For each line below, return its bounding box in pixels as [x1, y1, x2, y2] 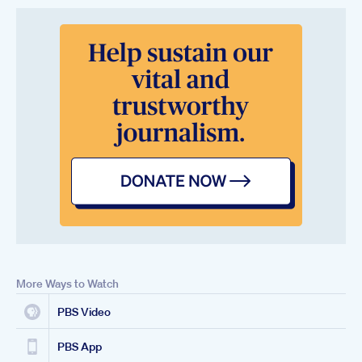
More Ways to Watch [16, 276, 119, 291]
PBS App [57, 339, 102, 354]
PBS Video [57, 304, 111, 319]
